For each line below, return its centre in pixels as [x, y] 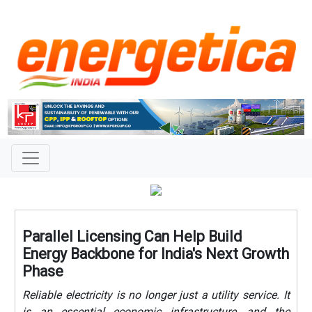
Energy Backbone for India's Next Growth [156, 253]
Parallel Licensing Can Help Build [132, 236]
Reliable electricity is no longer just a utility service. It [156, 295]
